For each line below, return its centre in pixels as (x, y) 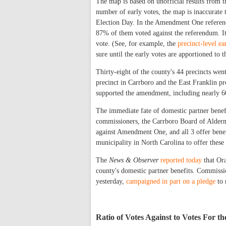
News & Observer (134, 160)
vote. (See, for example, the (137, 44)
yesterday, (111, 182)
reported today (181, 160)
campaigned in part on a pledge (171, 182)
